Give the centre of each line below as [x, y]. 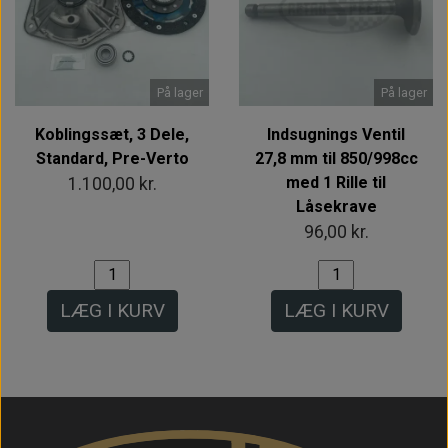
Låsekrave [336, 206]
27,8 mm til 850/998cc [336, 158]
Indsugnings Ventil [336, 134]
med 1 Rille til [336, 182]
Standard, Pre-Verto [112, 158]
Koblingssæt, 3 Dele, [112, 134]
